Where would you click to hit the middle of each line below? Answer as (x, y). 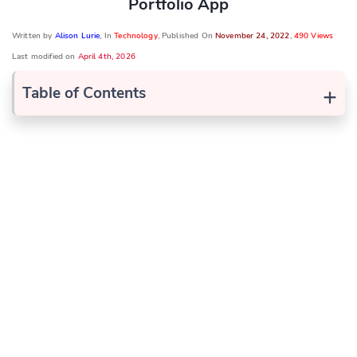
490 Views (314, 35)
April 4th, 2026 (106, 56)
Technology (136, 35)
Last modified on (45, 56)
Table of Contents (84, 93)
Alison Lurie (77, 35)
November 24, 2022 (252, 35)
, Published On (186, 35)
